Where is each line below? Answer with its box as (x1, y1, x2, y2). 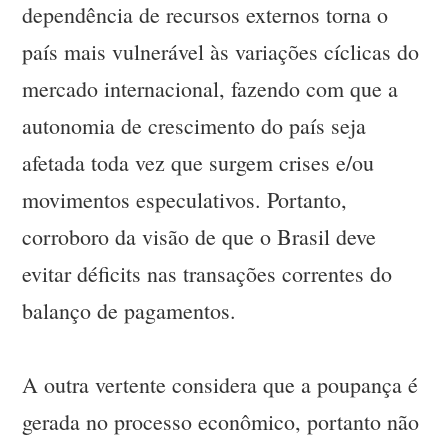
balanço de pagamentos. (22, 296, 237, 326)
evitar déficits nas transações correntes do (22, 259, 393, 289)
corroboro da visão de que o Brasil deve (22, 222, 377, 252)
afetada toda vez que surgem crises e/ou (22, 148, 375, 178)
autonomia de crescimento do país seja (22, 111, 367, 141)
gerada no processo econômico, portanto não (22, 407, 420, 437)
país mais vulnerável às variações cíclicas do (22, 37, 420, 67)
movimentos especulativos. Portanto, (22, 185, 348, 215)
